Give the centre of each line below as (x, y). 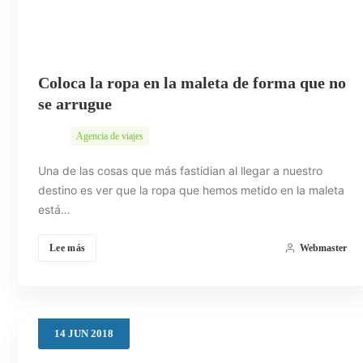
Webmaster (323, 248)
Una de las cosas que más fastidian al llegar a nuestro (180, 171)
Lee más (68, 248)
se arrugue (75, 104)
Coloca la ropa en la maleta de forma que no (192, 83)
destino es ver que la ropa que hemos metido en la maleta (191, 190)
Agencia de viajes (110, 137)
